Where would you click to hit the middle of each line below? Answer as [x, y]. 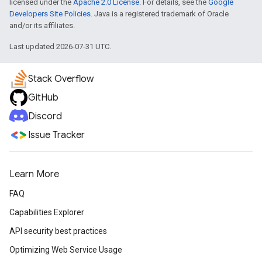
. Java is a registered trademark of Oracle [160, 14]
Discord [45, 116]
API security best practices [58, 231]
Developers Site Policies [50, 14]
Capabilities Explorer [47, 212]
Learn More [34, 174]
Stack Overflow [61, 79]
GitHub [43, 98]
